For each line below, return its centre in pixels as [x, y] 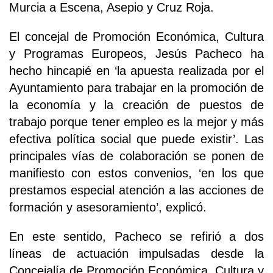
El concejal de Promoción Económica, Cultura [136, 36]
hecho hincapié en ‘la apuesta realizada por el [136, 70]
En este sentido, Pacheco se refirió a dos [136, 236]
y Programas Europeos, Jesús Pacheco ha [136, 53]
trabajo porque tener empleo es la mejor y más [136, 122]
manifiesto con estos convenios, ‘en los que [136, 173]
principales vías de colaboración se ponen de [136, 156]
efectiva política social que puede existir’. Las [136, 139]
